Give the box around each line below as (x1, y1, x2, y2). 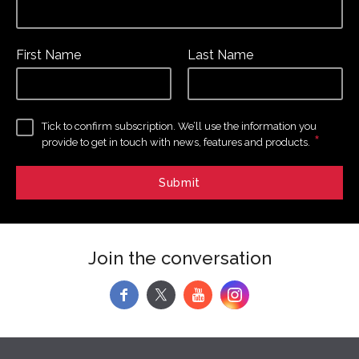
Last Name (188, 46, 253, 63)
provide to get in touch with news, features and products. (42, 135, 310, 148)
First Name (16, 46, 81, 63)
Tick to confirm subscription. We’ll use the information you (42, 119, 317, 132)
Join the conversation (87, 247, 272, 268)
